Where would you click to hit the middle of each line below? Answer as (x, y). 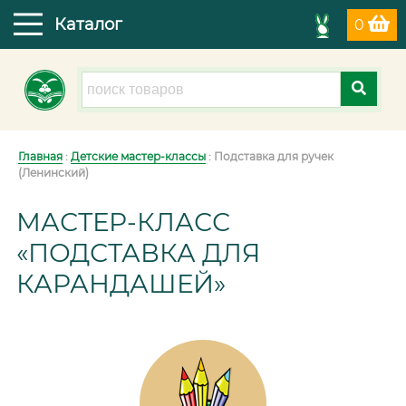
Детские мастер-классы (138, 156)
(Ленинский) (53, 173)
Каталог (88, 24)
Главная (40, 156)
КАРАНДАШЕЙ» (121, 284)
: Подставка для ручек (270, 156)
